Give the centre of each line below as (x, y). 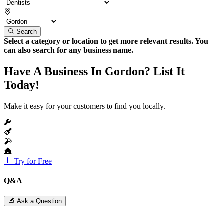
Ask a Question (39, 201)
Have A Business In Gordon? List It (94, 71)
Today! (22, 84)
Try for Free (32, 161)
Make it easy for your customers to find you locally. (85, 106)
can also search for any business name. (69, 50)
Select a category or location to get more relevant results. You (106, 41)
